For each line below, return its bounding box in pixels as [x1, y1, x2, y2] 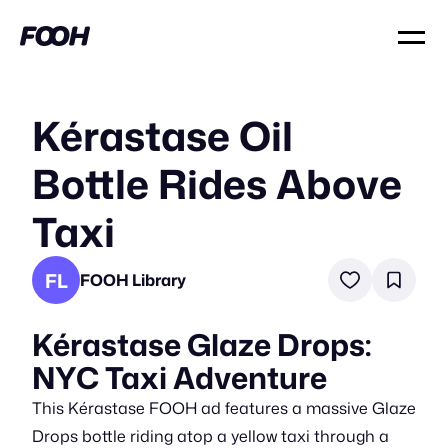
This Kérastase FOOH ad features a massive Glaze [32, 397, 416, 419]
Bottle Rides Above [32, 155, 402, 212]
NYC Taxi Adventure [32, 356, 327, 399]
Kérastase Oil [32, 107, 293, 164]
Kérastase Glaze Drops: [32, 323, 371, 366]
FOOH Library [80, 268, 186, 291]
